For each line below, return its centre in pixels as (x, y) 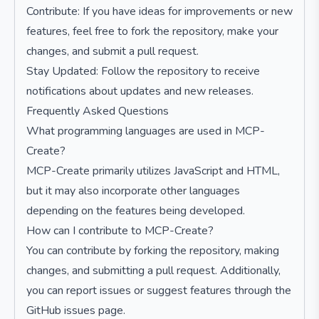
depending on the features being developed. (136, 211)
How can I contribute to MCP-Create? (120, 231)
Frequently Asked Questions (98, 111)
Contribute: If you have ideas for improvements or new (159, 11)
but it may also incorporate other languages (133, 191)
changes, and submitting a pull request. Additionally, (153, 271)
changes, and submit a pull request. (113, 51)
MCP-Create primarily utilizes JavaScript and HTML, (153, 171)
